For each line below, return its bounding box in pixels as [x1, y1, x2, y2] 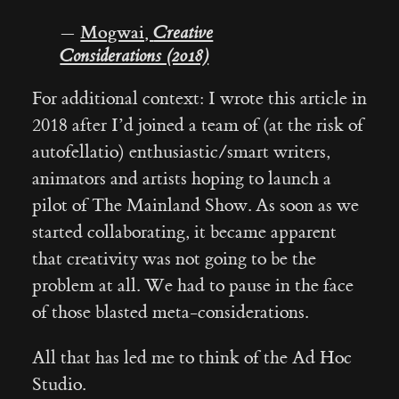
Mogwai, [80, 20, 154, 44]
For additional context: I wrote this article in [31, 86, 367, 110]
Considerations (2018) [60, 44, 209, 67]
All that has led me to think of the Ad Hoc [31, 346, 352, 369]
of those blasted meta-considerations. [31, 300, 308, 323]
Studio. [31, 372, 85, 395]
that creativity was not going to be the [31, 247, 316, 270]
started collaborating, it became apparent [31, 220, 337, 243]
